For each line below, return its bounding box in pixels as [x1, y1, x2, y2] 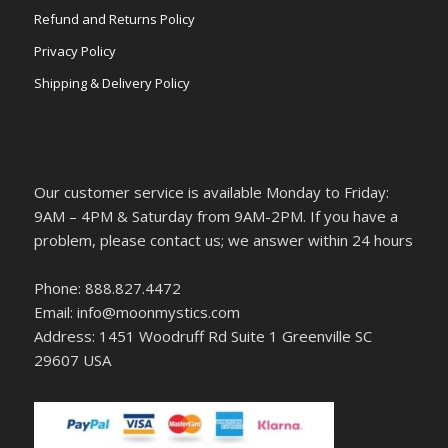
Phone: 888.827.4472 [33, 278, 181, 299]
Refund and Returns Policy [33, 10, 195, 29]
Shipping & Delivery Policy [33, 74, 190, 93]
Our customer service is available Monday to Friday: [33, 182, 389, 203]
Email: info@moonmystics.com [33, 302, 240, 323]
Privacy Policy [33, 42, 116, 61]
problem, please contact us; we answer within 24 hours [33, 230, 413, 251]
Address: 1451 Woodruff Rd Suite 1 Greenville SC [33, 326, 372, 347]
